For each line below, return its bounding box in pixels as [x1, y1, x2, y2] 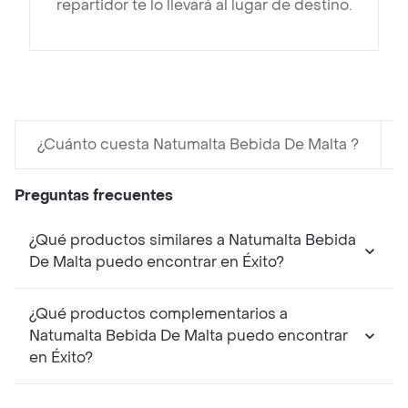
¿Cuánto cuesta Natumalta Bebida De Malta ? [37, 135, 359, 155]
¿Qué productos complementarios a [29, 304, 288, 324]
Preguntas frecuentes [15, 186, 173, 206]
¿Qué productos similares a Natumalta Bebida [29, 230, 229, 250]
